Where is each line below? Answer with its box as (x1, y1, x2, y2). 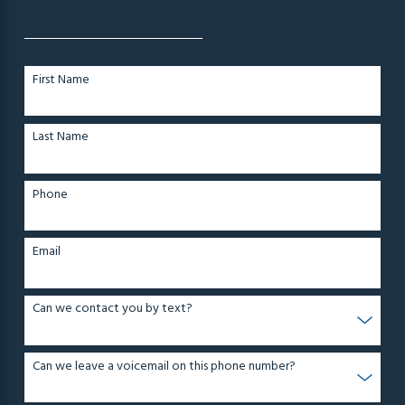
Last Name (33, 127, 89, 148)
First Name (33, 69, 90, 90)
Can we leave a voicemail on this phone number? (33, 355, 297, 377)
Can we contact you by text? (33, 298, 193, 320)
